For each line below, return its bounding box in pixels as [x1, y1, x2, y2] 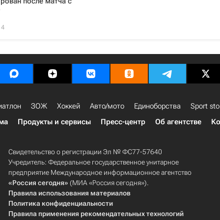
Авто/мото [90, 102, 124, 110]
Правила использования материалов [8, 189, 131, 197]
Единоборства [134, 102, 181, 110]
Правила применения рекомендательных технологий [8, 210, 184, 218]
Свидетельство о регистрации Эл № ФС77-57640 [8, 148, 162, 156]
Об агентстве [155, 117, 201, 126]
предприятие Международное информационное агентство [8, 168, 192, 176]
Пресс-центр [101, 117, 145, 126]
